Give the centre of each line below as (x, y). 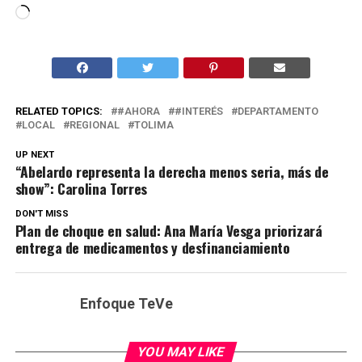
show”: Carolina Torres (81, 189)
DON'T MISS (42, 214)
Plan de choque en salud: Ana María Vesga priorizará (168, 231)
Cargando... (59, 14)
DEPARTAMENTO (278, 112)
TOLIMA (154, 125)
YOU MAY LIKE (181, 352)
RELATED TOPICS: (59, 112)
